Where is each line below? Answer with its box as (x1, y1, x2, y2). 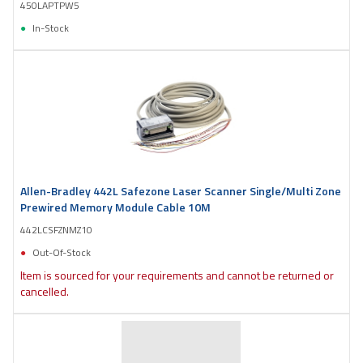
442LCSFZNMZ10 (20, 221, 92, 237)
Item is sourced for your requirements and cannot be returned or (20, 266, 334, 284)
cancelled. (20, 282, 69, 300)
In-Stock (32, 19, 69, 36)
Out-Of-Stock (32, 244, 91, 260)
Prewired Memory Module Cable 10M (20, 198, 211, 216)
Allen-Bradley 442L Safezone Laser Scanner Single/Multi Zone (20, 181, 341, 199)
